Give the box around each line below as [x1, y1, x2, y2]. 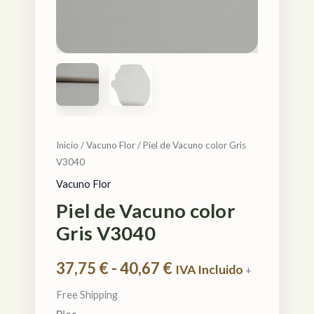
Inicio [56, 139, 78, 151]
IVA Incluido [175, 261, 243, 277]
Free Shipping [56, 289, 118, 301]
